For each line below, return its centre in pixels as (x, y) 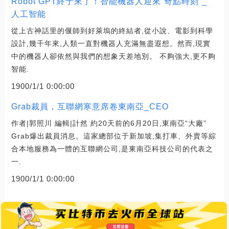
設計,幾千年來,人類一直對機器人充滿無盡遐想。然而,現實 (111, 44)
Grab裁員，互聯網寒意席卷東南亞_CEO (90, 107)
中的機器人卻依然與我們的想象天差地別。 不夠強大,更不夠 (113, 56)
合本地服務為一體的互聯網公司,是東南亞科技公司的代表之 (112, 149)
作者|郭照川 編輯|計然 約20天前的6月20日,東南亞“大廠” (109, 123)
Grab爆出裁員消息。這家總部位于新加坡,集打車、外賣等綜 (113, 136)
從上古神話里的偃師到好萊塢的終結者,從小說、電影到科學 (112, 31)
